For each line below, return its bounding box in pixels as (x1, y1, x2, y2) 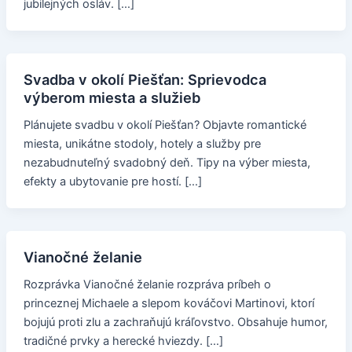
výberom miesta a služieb (23, 88, 200, 106)
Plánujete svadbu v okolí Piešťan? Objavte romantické (23, 117, 306, 132)
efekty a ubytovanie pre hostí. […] (23, 174, 202, 189)
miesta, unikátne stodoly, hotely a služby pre (23, 136, 261, 151)
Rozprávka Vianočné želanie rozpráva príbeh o (23, 277, 271, 291)
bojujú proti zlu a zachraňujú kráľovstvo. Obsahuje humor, (23, 314, 328, 329)
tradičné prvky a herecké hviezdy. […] (23, 333, 223, 348)
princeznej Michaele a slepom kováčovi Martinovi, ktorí (23, 295, 314, 310)
